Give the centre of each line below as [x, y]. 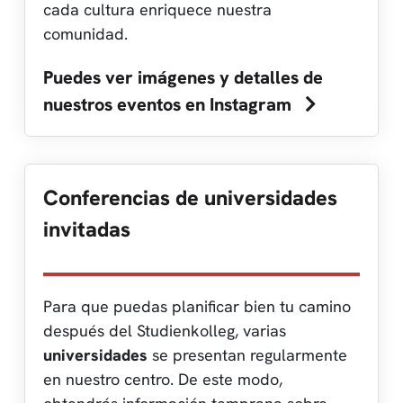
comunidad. [85, 33]
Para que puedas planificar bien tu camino [197, 306]
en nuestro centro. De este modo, [163, 379]
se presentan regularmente [247, 354]
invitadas [87, 229]
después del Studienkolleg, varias [165, 330]
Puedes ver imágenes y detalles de [183, 77]
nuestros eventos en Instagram [170, 104]
